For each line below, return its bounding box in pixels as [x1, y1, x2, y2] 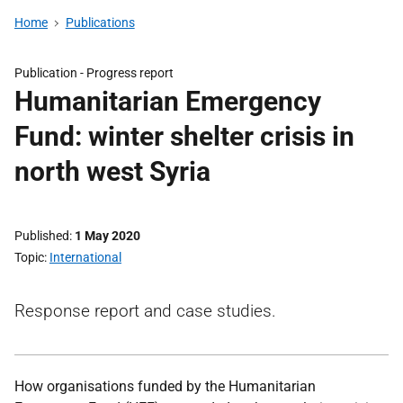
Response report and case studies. [14, 300, 276, 321]
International [49, 250, 121, 264]
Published [14, 228, 69, 243]
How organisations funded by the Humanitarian [14, 378, 316, 395]
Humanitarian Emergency [14, 85, 321, 117]
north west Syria [14, 156, 210, 187]
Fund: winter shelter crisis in [14, 121, 354, 152]
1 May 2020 [75, 228, 140, 243]
